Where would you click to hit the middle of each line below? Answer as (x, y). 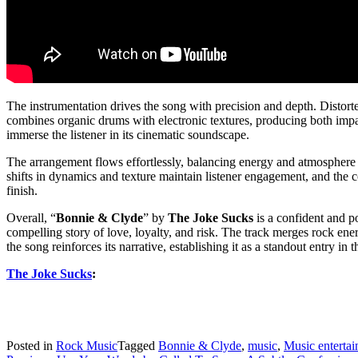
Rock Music (87, 345)
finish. (22, 190)
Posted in (31, 345)
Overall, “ (31, 217)
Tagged (138, 345)
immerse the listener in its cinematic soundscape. (128, 134)
